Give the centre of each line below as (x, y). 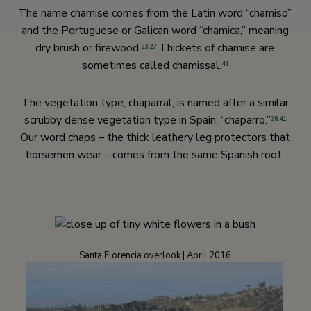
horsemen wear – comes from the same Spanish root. (155, 155)
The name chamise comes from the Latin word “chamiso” (155, 14)
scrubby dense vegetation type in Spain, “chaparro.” (147, 120)
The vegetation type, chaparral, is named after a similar (155, 103)
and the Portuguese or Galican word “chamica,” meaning (155, 31)
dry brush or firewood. (88, 48)
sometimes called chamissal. (151, 66)
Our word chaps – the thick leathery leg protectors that (155, 138)
